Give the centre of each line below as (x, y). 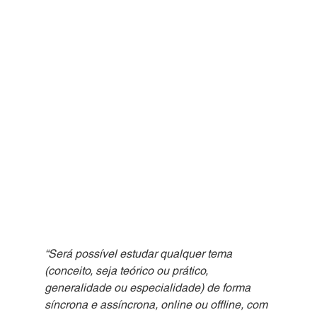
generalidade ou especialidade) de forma (149, 287)
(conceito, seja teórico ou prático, (127, 270)
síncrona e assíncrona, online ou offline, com (157, 304)
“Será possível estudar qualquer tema (139, 253)
